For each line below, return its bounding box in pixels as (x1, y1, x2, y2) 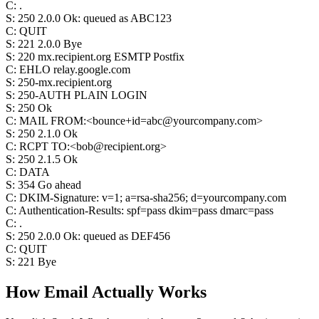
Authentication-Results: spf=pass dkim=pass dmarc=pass (19, 204, 273, 216)
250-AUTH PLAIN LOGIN (18, 89, 147, 101)
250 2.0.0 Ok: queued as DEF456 (18, 230, 170, 242)
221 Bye (18, 256, 56, 268)
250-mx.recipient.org (18, 76, 112, 88)
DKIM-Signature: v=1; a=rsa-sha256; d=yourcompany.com (19, 192, 286, 204)
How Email (6, 282, 88, 301)
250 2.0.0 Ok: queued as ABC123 (18, 12, 172, 24)
